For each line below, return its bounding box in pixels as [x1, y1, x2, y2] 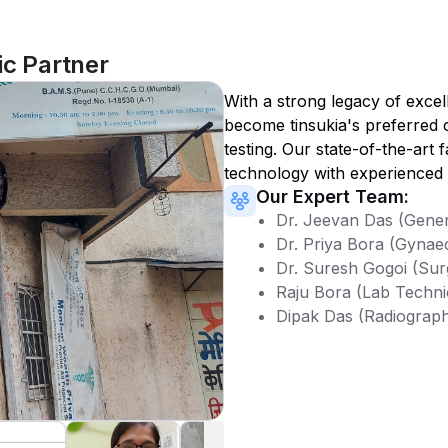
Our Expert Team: [256, 186, 409, 207]
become [224, 115, 290, 135]
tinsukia [290, 115, 347, 135]
